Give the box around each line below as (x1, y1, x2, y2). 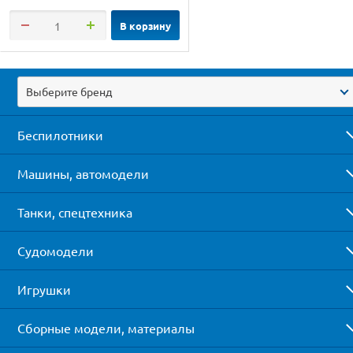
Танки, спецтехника (17, 203, 132, 220)
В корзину (119, 18, 171, 32)
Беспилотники (17, 126, 103, 143)
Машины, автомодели (17, 165, 149, 181)
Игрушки (17, 281, 71, 297)
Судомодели (17, 242, 94, 258)
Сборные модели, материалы (17, 319, 195, 336)
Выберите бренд (26, 84, 112, 98)
